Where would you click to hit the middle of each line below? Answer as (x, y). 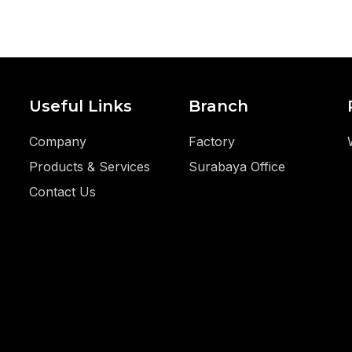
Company (58, 141)
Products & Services (90, 167)
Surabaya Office (236, 167)
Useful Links (81, 106)
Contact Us (63, 192)
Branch (218, 106)
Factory (211, 141)
